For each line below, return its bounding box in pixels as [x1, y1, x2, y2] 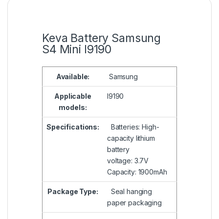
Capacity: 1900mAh [107, 168, 167, 176]
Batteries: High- [107, 123, 159, 131]
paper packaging [107, 198, 162, 207]
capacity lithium [107, 134, 155, 143]
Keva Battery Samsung [42, 31, 161, 45]
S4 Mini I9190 [42, 43, 112, 57]
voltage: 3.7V [107, 156, 149, 165]
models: [59, 103, 87, 112]
